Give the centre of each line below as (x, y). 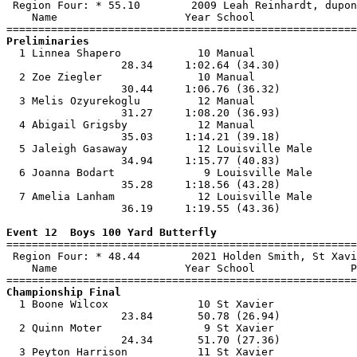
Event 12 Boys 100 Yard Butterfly (112, 232)
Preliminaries (48, 41)
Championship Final (64, 292)
